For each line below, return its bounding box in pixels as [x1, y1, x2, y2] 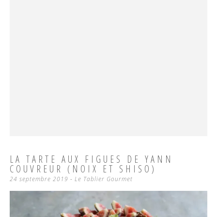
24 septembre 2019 [10, 175, 68, 183]
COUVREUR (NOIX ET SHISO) [10, 162, 156, 175]
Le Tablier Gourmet [75, 175, 133, 183]
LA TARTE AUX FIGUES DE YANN [10, 153, 173, 166]
